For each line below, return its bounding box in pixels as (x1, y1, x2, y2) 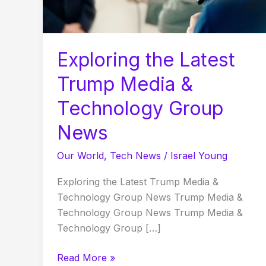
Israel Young (170, 149, 227, 161)
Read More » (57, 251, 115, 264)
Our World (57, 149, 104, 161)
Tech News (110, 149, 161, 161)
